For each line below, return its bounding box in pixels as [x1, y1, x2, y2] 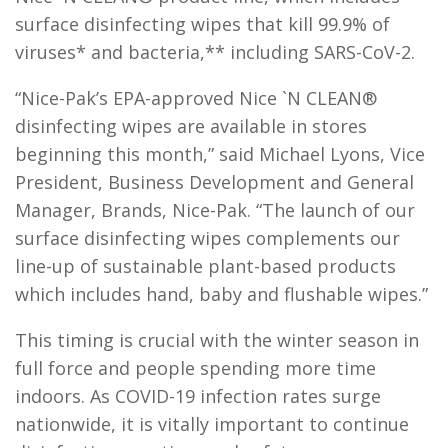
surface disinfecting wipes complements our [15, 226, 400, 250]
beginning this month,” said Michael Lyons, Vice [15, 142, 425, 166]
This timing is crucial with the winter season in [15, 328, 419, 352]
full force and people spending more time [15, 356, 376, 380]
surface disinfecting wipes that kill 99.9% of [15, 12, 390, 36]
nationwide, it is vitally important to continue [15, 412, 409, 436]
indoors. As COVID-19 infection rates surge [15, 384, 381, 408]
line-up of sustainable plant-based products [15, 254, 396, 278]
